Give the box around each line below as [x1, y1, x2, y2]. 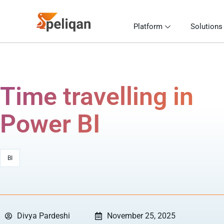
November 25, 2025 [107, 211, 175, 220]
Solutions [190, 21, 222, 31]
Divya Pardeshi [17, 211, 70, 220]
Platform [133, 21, 162, 31]
